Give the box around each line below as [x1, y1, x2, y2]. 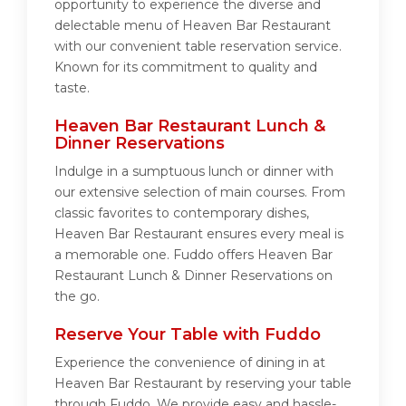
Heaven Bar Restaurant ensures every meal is [54, 226, 343, 243]
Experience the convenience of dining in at [54, 354, 325, 372]
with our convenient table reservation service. [54, 38, 342, 55]
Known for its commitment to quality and [54, 59, 317, 76]
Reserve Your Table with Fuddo [54, 324, 321, 345]
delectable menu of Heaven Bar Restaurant [54, 17, 331, 34]
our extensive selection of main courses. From [54, 184, 345, 201]
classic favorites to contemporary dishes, [54, 205, 309, 222]
